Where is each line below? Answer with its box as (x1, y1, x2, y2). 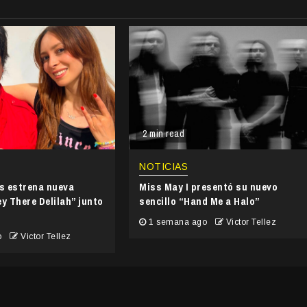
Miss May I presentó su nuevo (139, 179, 278, 194)
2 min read (143, 127, 185, 140)
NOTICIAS (139, 160, 188, 172)
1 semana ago (146, 217, 210, 227)
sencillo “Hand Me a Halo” (139, 193, 260, 208)
